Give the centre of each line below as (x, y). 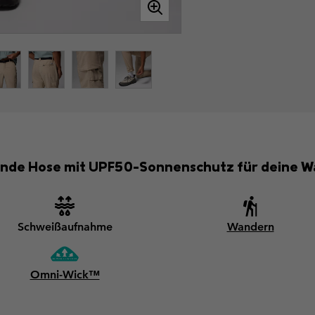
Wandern (250, 227)
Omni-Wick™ (65, 275)
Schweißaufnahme (65, 227)
